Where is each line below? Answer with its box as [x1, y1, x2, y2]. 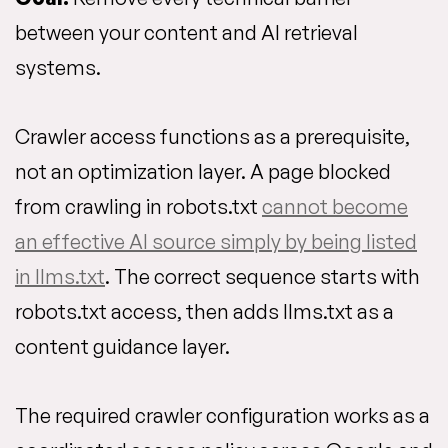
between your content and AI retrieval [15, 20, 358, 46]
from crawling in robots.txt [15, 194, 262, 220]
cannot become [262, 194, 408, 220]
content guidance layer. [15, 334, 230, 360]
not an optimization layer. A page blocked [15, 159, 391, 185]
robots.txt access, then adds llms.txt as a [15, 299, 394, 325]
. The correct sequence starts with [105, 264, 420, 290]
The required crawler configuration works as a [15, 403, 430, 429]
